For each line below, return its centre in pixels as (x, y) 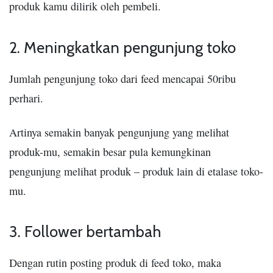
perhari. (26, 98)
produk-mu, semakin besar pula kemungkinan (110, 151)
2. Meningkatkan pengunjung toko (122, 47)
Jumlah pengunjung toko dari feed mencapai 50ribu (122, 78)
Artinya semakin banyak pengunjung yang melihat (119, 132)
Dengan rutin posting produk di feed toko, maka (115, 262)
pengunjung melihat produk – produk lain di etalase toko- (136, 171)
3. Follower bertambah (85, 232)
